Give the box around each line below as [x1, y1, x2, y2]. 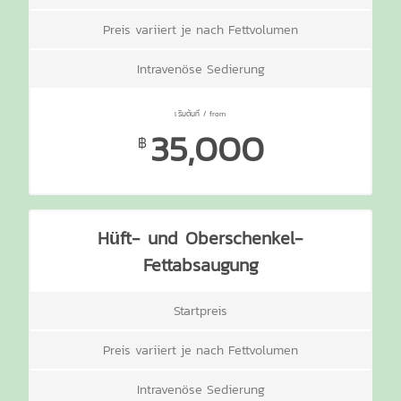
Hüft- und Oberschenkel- [98, 224, 303, 252]
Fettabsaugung [142, 251, 259, 278]
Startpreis [174, 300, 227, 320]
